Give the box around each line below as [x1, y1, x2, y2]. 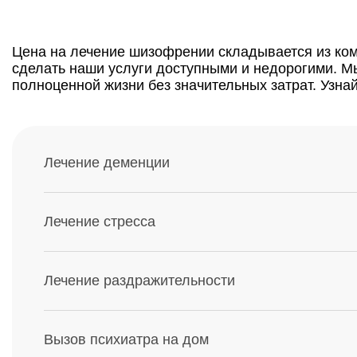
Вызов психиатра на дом [44, 331, 209, 347]
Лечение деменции [44, 155, 170, 171]
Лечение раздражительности [44, 273, 235, 288]
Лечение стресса [44, 214, 155, 229]
